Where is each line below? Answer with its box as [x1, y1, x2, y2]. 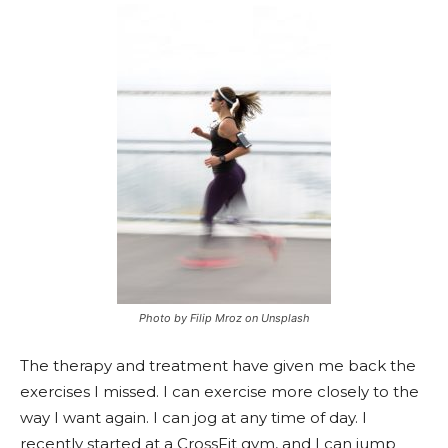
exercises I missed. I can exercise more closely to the [20, 381, 419, 401]
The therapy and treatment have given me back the [20, 355, 416, 375]
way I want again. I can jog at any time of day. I [20, 407, 367, 427]
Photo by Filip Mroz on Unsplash [138, 310, 310, 325]
